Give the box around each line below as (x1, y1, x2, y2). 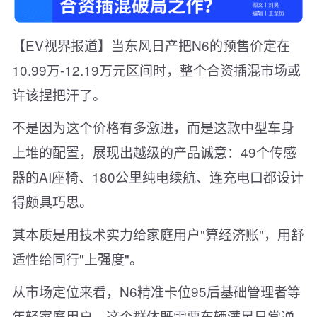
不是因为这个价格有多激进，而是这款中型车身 (12, 117, 294, 137)
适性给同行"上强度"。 (12, 248, 143, 268)
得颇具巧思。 (12, 191, 93, 211)
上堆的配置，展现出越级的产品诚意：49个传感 (12, 142, 296, 161)
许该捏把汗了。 (12, 84, 106, 104)
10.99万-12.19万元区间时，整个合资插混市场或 (12, 59, 301, 79)
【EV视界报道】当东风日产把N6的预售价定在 (12, 35, 290, 54)
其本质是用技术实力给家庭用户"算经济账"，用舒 (12, 224, 304, 243)
